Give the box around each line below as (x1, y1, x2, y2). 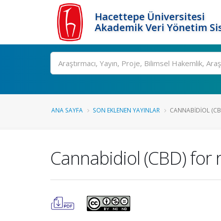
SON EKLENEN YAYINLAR (93, 106, 160, 114)
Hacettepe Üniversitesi (95, 10, 205, 23)
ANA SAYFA (51, 106, 83, 114)
